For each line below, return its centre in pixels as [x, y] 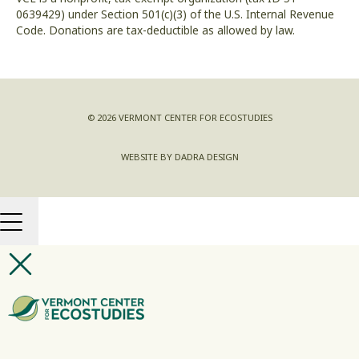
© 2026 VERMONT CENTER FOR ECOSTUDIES [179, 117]
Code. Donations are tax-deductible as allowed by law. [155, 30]
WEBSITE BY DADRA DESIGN [179, 157]
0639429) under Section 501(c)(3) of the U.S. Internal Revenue [175, 14]
